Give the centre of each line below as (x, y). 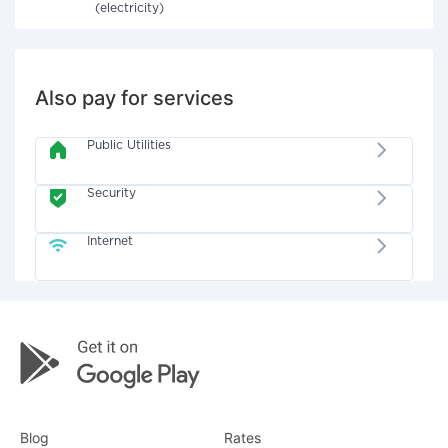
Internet (110, 241)
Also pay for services (134, 98)
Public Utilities (129, 145)
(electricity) (129, 8)
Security (112, 193)
